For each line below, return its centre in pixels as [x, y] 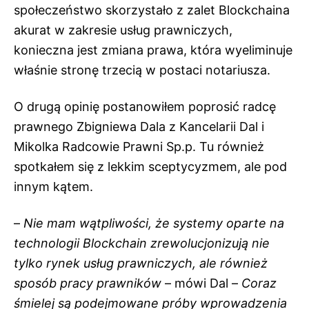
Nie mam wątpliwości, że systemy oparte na [152, 223]
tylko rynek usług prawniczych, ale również [141, 263]
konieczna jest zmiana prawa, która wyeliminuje [153, 50]
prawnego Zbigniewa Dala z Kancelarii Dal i [139, 126]
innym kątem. [53, 186]
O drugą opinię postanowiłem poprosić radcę [145, 106]
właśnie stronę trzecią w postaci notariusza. [142, 70]
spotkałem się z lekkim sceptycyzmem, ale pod [150, 166]
